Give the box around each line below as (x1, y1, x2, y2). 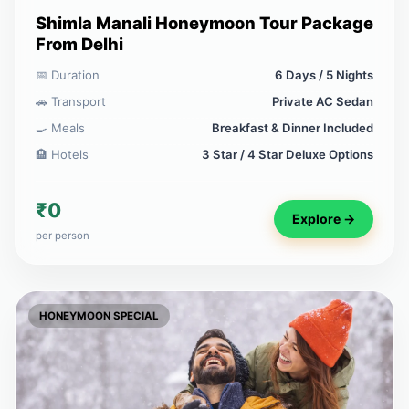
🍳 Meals (36, 121, 85, 136)
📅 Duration (36, 68, 100, 83)
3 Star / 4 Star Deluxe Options (202, 147, 373, 163)
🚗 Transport (36, 94, 106, 110)
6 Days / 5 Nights (275, 68, 373, 83)
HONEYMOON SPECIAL (39, 309, 159, 323)
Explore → (292, 211, 355, 227)
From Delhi (36, 34, 123, 55)
